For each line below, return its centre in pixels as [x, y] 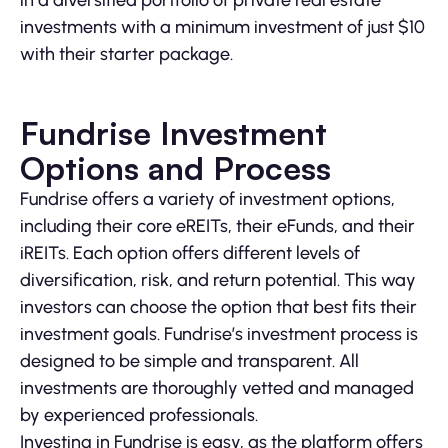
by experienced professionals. [139, 415]
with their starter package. [126, 54]
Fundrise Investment [173, 133]
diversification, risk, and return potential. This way [218, 280]
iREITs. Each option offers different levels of [190, 253]
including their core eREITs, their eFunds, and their [217, 226]
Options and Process [175, 168]
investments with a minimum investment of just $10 [222, 27]
